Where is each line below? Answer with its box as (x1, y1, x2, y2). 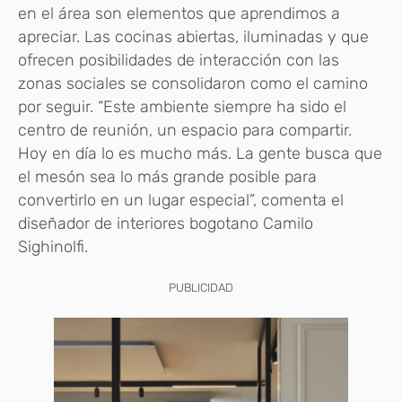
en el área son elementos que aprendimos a (18, 4, 340, 24)
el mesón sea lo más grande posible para (18, 167, 317, 188)
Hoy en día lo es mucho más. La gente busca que (18, 144, 382, 164)
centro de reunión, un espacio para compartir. (18, 120, 352, 141)
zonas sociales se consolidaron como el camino (18, 74, 368, 94)
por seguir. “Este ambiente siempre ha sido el (18, 97, 346, 118)
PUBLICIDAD (169, 281, 233, 295)
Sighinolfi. (18, 237, 88, 258)
